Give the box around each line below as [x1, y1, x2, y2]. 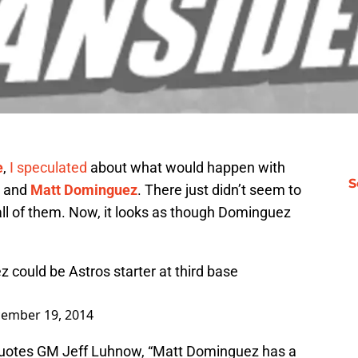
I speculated [10, 159, 87, 177]
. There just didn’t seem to [137, 181, 301, 199]
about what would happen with [87, 159, 285, 177]
